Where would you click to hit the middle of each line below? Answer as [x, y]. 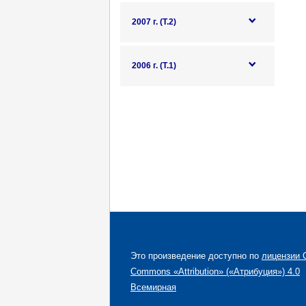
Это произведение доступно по [196, 256]
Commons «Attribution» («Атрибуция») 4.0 [215, 272]
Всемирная [153, 287]
